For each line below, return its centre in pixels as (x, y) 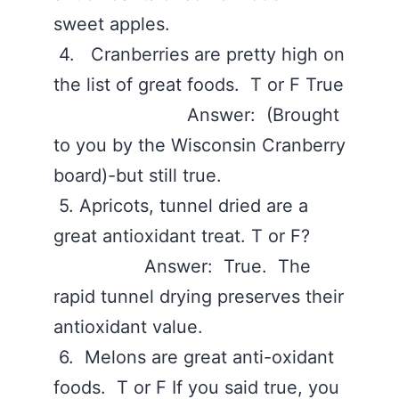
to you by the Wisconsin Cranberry (199, 145)
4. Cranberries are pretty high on (199, 54)
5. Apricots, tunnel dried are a (181, 206)
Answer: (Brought (196, 115)
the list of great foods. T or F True (199, 85)
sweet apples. (114, 24)
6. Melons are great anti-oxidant (194, 357)
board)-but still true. (140, 175)
